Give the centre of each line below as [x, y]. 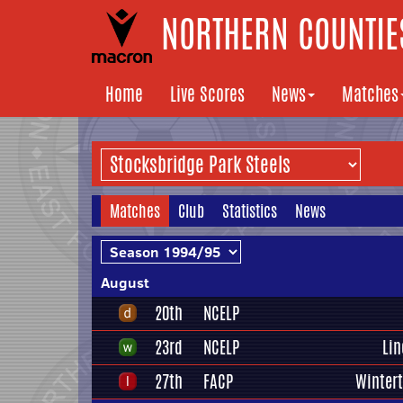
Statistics [250, 210]
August [125, 282]
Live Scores [207, 94]
